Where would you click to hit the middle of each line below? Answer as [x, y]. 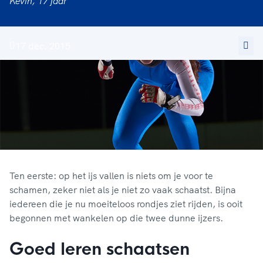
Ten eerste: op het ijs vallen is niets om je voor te [111, 176]
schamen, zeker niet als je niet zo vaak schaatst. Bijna [123, 190]
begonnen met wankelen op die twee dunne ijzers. [116, 218]
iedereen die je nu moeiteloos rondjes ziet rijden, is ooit [126, 204]
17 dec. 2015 [43, 46]
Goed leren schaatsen [100, 249]
